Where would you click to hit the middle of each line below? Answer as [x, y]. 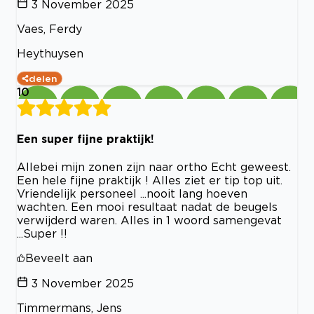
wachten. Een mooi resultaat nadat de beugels [147, 207]
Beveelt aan [59, 258]
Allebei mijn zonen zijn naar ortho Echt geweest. [154, 167]
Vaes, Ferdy [49, 28]
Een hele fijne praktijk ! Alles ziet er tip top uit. [150, 180]
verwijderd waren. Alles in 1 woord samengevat [149, 220]
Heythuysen [50, 53]
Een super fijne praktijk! [86, 139]
